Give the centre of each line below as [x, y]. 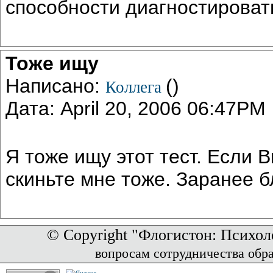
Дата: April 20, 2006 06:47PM [136, 108]
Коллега [136, 87]
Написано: [55, 86]
